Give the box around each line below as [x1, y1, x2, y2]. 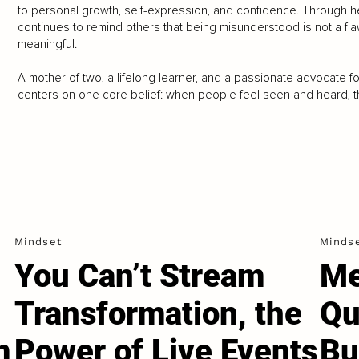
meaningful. [17, 37, 77, 52]
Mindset [14, 236, 63, 248]
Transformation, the [14, 295, 303, 333]
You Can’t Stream [14, 257, 265, 296]
